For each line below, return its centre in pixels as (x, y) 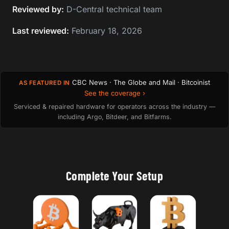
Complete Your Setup (114, 175)
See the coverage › (114, 93)
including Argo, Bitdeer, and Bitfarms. (114, 117)
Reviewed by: (38, 9)
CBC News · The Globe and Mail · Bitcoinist (141, 82)
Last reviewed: (41, 31)
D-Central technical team (113, 9)
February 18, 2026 (106, 31)
